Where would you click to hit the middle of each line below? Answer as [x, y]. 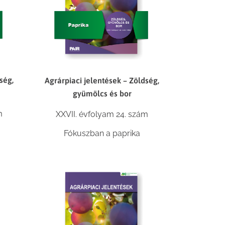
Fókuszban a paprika [102, 133]
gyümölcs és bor [102, 93]
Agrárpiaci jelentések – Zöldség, [102, 80]
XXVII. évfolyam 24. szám [102, 114]
